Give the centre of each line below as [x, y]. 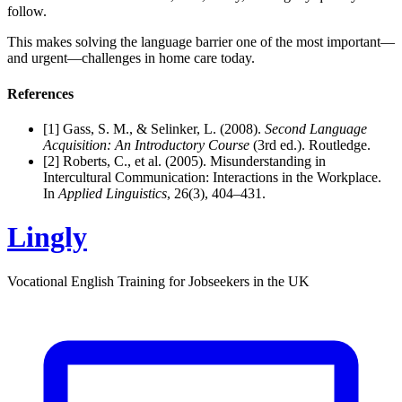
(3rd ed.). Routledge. [312, 144]
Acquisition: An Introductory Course [148, 144]
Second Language [316, 128]
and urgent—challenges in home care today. [131, 58]
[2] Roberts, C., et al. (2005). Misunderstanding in [184, 161]
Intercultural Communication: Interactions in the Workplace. [212, 177]
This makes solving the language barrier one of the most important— [201, 42]
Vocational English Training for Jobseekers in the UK [158, 281]
